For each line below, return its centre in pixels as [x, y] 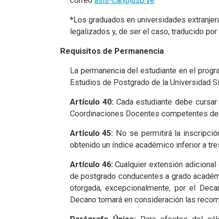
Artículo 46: [91, 164]
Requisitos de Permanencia [112, 51]
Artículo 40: [91, 102]
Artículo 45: [91, 133]
